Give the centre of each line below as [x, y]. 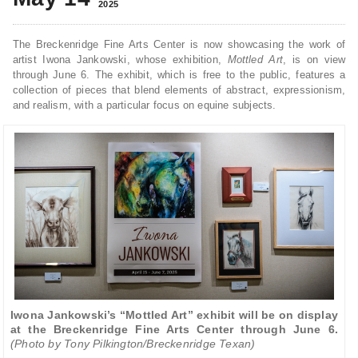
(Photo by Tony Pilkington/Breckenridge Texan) [133, 344]
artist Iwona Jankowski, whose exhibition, [120, 60]
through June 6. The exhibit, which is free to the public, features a [179, 75]
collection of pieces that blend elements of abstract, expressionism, [179, 90]
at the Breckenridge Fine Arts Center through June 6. [174, 330]
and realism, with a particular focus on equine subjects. [144, 105]
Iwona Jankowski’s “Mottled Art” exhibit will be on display [174, 315]
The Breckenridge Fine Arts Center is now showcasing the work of [179, 45]
